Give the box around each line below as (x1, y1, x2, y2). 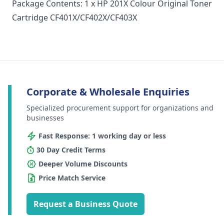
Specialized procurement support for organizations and (26, 103, 213, 113)
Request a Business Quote (33, 198, 137, 210)
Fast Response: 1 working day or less (38, 131, 166, 141)
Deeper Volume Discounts (38, 159, 127, 169)
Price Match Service (38, 173, 105, 183)
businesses (26, 113, 64, 123)
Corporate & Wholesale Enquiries (26, 85, 189, 99)
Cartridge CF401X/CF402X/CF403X (12, 12, 137, 23)
